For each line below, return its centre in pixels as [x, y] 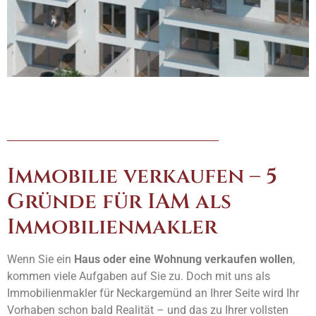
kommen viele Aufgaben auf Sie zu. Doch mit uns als [139, 276]
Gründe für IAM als [119, 201]
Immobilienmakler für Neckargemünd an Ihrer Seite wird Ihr [153, 293]
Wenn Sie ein [41, 259]
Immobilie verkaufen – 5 [142, 176]
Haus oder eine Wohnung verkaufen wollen [183, 259]
